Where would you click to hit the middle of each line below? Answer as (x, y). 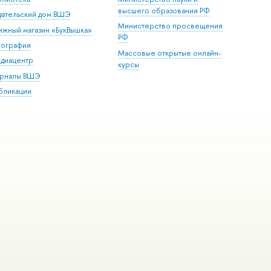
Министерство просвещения (171, 26)
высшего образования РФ (164, 10)
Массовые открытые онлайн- (170, 53)
